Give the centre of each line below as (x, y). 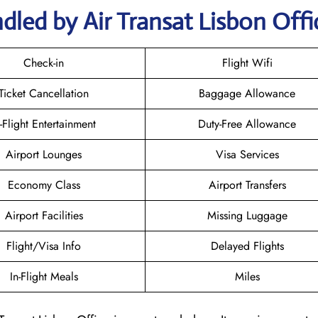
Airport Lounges (44, 154)
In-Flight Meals (44, 276)
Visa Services (247, 154)
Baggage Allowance (247, 93)
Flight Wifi (247, 62)
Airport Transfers (247, 185)
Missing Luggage (247, 215)
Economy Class (44, 185)
